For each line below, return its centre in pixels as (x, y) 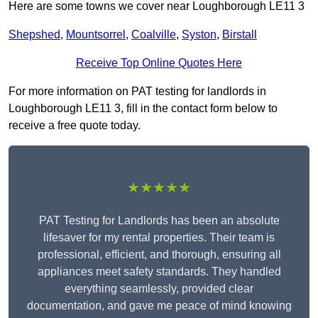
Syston (199, 35)
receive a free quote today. (75, 126)
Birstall (240, 35)
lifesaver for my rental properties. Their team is (159, 238)
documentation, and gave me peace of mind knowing (159, 306)
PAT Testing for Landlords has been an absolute (159, 221)
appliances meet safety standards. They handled (159, 272)
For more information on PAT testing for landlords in (137, 92)
